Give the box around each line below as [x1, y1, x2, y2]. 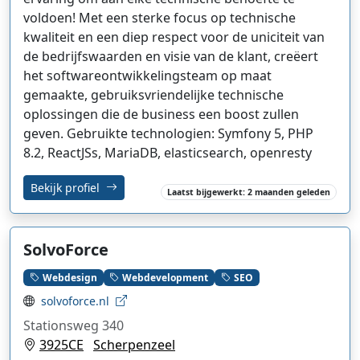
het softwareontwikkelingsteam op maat [23, 66, 272, 84]
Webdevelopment [122, 270, 209, 284]
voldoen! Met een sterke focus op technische [23, 8, 296, 27]
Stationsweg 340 [23, 316, 124, 334]
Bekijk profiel [31, 179, 103, 195]
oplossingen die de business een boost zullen [23, 104, 299, 123]
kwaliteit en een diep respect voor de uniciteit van [23, 27, 325, 46]
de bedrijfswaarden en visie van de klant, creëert [23, 47, 318, 65]
